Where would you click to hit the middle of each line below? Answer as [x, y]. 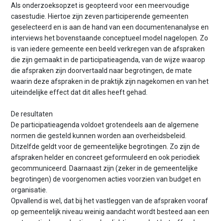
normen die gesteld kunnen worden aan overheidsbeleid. [99, 136]
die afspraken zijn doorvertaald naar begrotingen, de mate [102, 70]
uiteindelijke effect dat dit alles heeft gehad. [79, 92]
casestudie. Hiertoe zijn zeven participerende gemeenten [100, 16]
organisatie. [29, 190]
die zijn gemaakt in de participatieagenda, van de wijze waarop [108, 59]
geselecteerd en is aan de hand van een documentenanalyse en [110, 27]
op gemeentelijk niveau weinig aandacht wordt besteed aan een [110, 212]
